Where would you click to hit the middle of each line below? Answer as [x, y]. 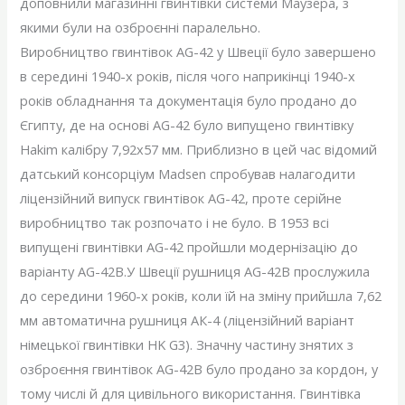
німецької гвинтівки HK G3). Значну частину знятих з [187, 345]
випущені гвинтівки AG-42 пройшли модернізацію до [189, 247]
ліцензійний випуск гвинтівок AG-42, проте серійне [181, 198]
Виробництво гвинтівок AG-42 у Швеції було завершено [198, 52]
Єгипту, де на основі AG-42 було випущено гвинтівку [187, 125]
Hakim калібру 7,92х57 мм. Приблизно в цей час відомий [199, 150]
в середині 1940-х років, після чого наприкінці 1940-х [188, 76]
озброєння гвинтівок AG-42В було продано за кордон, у [199, 369]
